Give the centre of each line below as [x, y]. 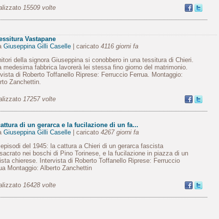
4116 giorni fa [119, 46]
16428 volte [39, 185]
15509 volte [39, 8]
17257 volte [39, 99]
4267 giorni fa [120, 132]
